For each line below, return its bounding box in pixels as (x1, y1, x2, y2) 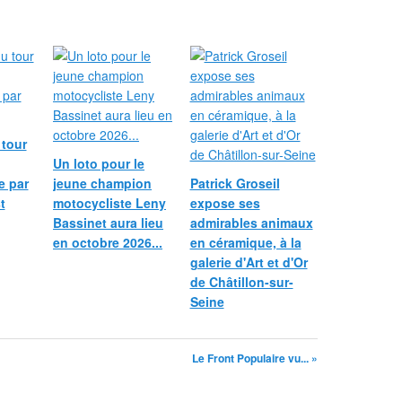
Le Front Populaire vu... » (192, 350, 318, 366)
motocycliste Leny (53, 194, 166, 212)
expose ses (189, 194, 260, 212)
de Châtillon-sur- (189, 273, 293, 291)
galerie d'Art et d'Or (189, 253, 308, 271)
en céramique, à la (189, 233, 301, 251)
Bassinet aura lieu (53, 214, 163, 232)
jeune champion (53, 174, 152, 192)
